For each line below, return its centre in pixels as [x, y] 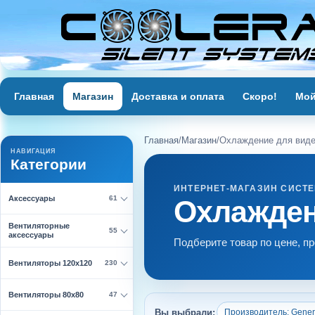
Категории [49, 164]
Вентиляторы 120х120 [50, 263]
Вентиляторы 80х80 [46, 294]
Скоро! [260, 96]
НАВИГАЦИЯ [33, 151]
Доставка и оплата [178, 96]
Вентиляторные [39, 226]
